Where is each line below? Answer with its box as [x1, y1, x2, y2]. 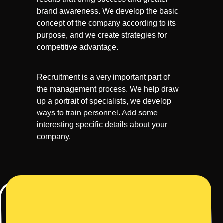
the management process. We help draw [37, 85, 179, 93]
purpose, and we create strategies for [37, 31, 167, 39]
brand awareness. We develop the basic [37, 7, 178, 15]
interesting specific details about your [37, 120, 167, 129]
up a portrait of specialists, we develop [37, 97, 171, 105]
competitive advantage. [37, 43, 118, 51]
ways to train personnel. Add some [37, 109, 158, 117]
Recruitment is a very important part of [37, 73, 170, 81]
